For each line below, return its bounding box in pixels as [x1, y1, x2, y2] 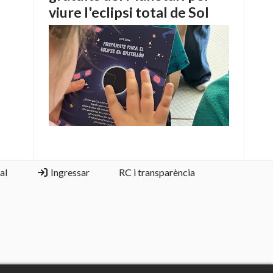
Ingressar [48, 166, 90, 178]
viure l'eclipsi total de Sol [49, 4, 209, 21]
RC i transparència [118, 166, 195, 178]
